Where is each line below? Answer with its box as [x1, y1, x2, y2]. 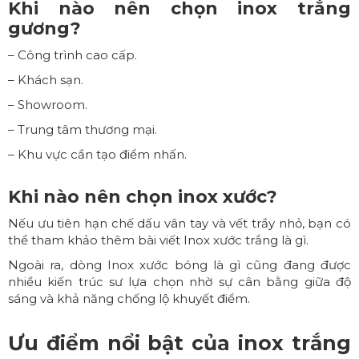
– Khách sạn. [8, 71, 83, 87]
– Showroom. [8, 96, 87, 112]
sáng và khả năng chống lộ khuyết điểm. [8, 290, 250, 306]
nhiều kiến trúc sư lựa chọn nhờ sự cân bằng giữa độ [8, 273, 351, 289]
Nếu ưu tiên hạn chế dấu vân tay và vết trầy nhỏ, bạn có [8, 215, 351, 231]
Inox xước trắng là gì [184, 232, 306, 248]
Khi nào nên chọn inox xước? [8, 185, 277, 208]
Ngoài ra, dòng [8, 256, 107, 272]
